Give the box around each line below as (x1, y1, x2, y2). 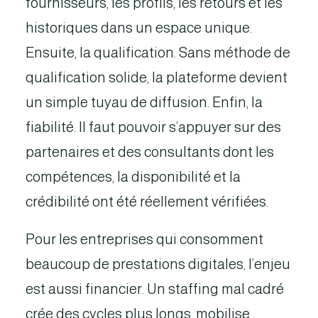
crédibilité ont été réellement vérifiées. (26, 194, 268, 209)
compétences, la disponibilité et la (26, 169, 241, 185)
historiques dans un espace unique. (26, 20, 252, 35)
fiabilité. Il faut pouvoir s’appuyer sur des (26, 119, 281, 135)
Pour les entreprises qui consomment (26, 231, 263, 247)
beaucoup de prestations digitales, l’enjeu (26, 256, 290, 272)
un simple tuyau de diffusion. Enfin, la (26, 94, 263, 110)
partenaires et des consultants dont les (26, 144, 274, 160)
